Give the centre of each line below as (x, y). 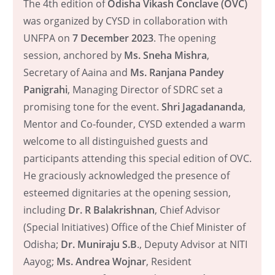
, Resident (168, 261)
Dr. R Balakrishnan (111, 210)
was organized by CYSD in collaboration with (125, 21)
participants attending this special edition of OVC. (137, 158)
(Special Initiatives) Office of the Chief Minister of (134, 227)
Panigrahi (45, 89)
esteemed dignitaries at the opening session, (127, 192)
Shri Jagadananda (202, 107)
